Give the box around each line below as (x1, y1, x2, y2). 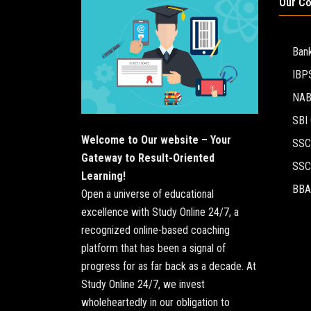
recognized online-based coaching (81, 224, 230, 237)
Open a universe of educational (81, 187, 214, 201)
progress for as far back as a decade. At (81, 260, 256, 273)
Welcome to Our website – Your (81, 133, 231, 146)
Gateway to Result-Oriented (81, 151, 215, 165)
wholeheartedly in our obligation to (81, 296, 230, 309)
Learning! (81, 169, 126, 183)
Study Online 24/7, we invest (81, 278, 205, 291)
